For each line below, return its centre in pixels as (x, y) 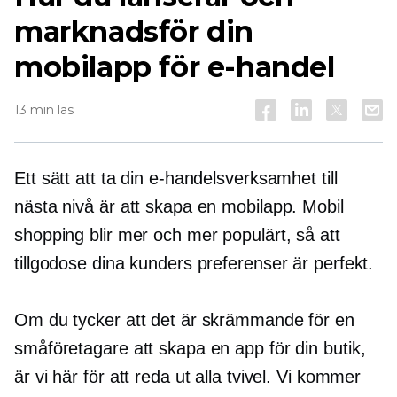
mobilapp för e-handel (175, 67)
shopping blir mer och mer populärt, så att (177, 235)
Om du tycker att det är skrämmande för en (184, 320)
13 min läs (44, 110)
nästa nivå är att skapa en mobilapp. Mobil (179, 206)
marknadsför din (134, 31)
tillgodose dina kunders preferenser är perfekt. (194, 263)
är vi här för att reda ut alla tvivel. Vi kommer (188, 377)
